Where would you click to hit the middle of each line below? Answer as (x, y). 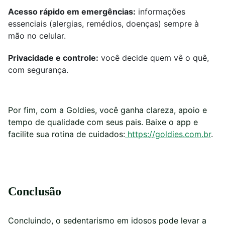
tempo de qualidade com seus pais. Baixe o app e (103, 122)
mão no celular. (37, 36)
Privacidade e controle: (53, 58)
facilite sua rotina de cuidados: (67, 134)
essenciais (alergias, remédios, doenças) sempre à (103, 24)
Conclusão (36, 192)
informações (160, 12)
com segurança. (38, 70)
